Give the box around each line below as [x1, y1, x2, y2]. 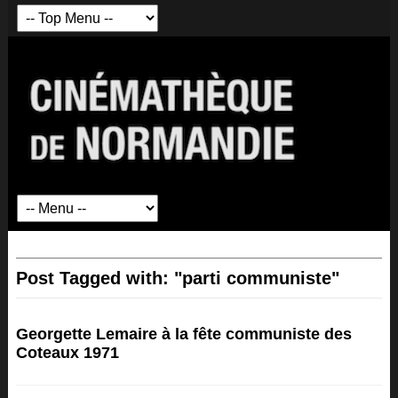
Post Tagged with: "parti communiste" [15, 268, 339, 288]
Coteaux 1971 [15, 344, 119, 362]
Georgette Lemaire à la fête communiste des [15, 325, 352, 343]
